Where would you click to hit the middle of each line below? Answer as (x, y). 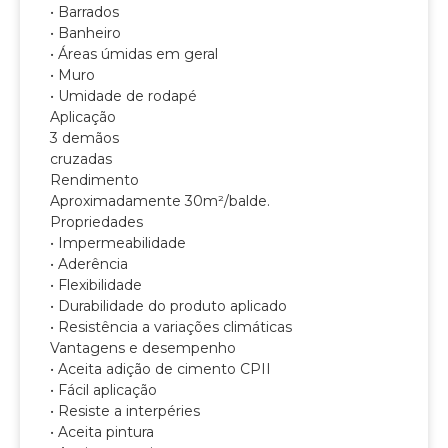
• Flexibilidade (96, 285)
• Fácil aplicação (103, 390)
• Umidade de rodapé (123, 96)
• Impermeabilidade (118, 243)
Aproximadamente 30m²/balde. (160, 201)
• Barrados (84, 12)
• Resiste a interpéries (125, 411)
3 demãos (84, 138)
